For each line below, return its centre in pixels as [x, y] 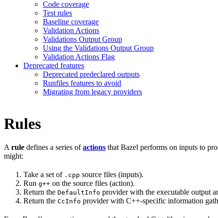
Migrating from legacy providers [92, 92]
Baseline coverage [71, 22]
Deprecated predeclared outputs [91, 74]
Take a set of [44, 175]
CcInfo [69, 201]
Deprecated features [54, 66]
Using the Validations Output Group [98, 48]
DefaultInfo [79, 193]
